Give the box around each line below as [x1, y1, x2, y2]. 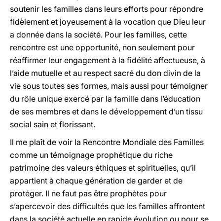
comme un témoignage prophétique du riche [10, 150, 173, 160]
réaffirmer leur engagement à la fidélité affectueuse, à [10, 55, 205, 65]
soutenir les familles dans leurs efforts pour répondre [10, 4, 203, 14]
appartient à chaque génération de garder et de [10, 176, 183, 185]
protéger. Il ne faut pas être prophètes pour [10, 188, 167, 198]
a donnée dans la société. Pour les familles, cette [10, 30, 187, 39]
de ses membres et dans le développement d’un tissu [10, 107, 203, 116]
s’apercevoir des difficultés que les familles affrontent [10, 201, 205, 211]
